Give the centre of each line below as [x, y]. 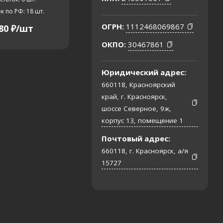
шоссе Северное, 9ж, [136, 109]
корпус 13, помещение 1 [142, 121]
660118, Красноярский [138, 85]
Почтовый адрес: [136, 138]
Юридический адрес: [144, 72]
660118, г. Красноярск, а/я [145, 151]
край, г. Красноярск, [134, 97]
